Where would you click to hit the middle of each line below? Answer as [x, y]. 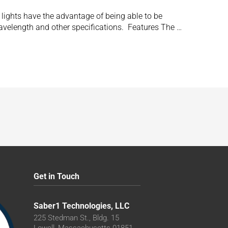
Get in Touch [57, 176]
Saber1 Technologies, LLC [82, 206]
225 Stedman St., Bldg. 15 [77, 218]
